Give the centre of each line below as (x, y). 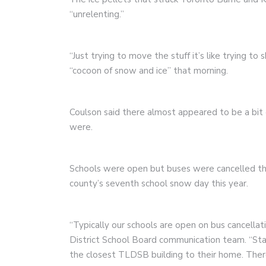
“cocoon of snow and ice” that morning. (149, 71)
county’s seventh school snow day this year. (159, 183)
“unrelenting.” (97, 14)
